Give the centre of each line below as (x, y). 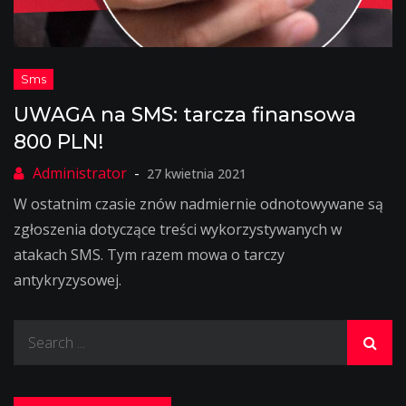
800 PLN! (58, 142)
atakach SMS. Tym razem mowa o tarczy (149, 255)
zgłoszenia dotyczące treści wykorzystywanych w (178, 229)
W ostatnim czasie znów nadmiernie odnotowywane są (198, 204)
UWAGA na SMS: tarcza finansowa (185, 115)
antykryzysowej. (68, 280)
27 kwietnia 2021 (197, 174)
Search (36, 332)
